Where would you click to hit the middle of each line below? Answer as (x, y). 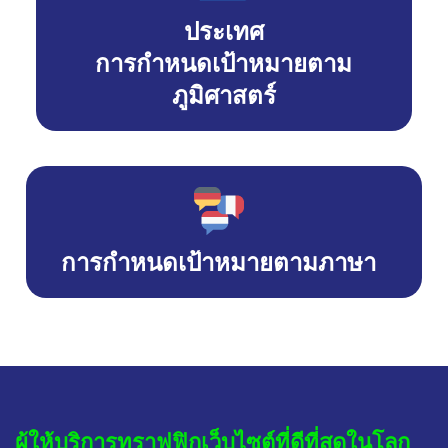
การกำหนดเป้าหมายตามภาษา (218, 262)
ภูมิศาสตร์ (223, 95)
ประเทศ (223, 31)
